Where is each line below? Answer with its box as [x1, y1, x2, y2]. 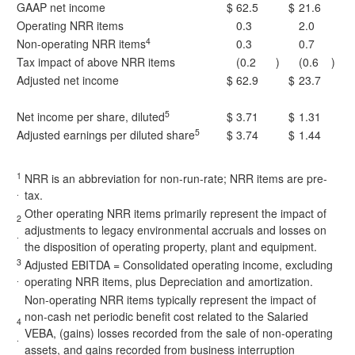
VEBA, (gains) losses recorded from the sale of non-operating [25, 325, 333, 341]
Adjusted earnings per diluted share [17, 127, 195, 143]
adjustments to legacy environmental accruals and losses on [25, 222, 326, 238]
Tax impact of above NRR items [17, 54, 175, 70]
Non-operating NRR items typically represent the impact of [25, 292, 316, 307]
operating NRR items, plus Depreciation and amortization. [25, 273, 313, 289]
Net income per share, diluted [17, 109, 165, 124]
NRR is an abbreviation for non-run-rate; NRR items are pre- [25, 170, 327, 186]
